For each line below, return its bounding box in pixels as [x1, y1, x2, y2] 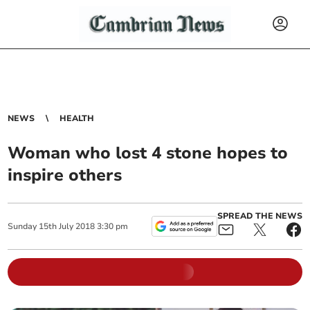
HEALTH [60, 113, 95, 124]
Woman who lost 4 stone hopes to [8, 142, 289, 164]
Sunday [8, 221, 37, 232]
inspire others [8, 164, 122, 186]
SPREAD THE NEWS [217, 210, 302, 221]
